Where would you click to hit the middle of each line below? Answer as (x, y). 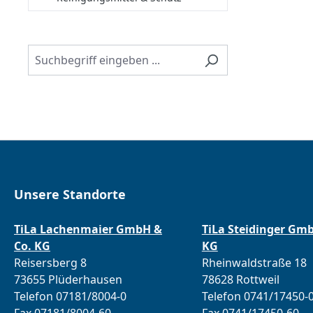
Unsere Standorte (70, 194)
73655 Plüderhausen (68, 279)
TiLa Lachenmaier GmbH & (88, 229)
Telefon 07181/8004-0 (74, 296)
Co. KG (32, 246)
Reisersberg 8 (50, 263)
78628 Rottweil (240, 279)
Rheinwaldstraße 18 (254, 263)
